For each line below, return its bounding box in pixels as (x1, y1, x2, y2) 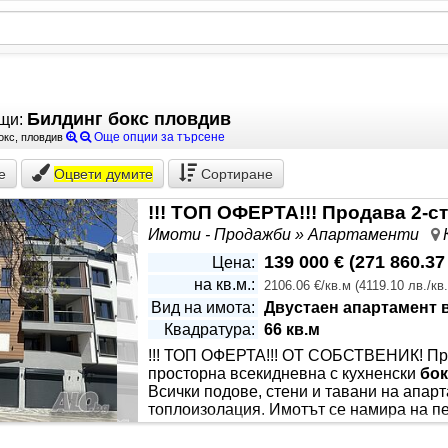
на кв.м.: (194, 276, 255, 293)
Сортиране (201, 166, 273, 182)
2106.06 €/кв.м (264, 278, 351, 293)
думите (102, 166, 153, 182)
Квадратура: (164, 321, 255, 338)
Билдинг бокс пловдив (27, 109, 231, 129)
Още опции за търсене (91, 130, 225, 144)
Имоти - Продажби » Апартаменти (148, 226, 431, 243)
